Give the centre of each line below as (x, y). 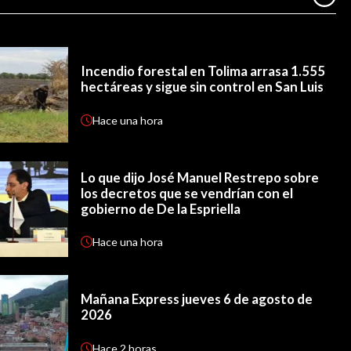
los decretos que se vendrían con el (187, 193)
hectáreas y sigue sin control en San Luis (203, 87)
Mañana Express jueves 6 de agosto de (197, 299)
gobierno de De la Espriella (161, 208)
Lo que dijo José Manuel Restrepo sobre (200, 177)
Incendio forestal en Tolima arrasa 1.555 (203, 71)
